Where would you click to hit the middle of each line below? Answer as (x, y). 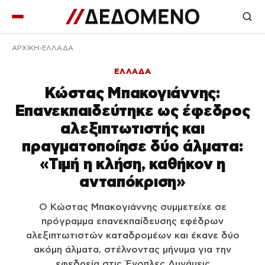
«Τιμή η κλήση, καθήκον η (132, 164)
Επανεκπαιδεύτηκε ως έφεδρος (132, 110)
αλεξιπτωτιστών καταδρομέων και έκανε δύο (132, 235)
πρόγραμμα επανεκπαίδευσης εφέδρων (132, 221)
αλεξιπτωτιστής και (132, 128)
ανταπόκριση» (132, 181)
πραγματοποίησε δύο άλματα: (132, 146)
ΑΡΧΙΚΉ (26, 48)
